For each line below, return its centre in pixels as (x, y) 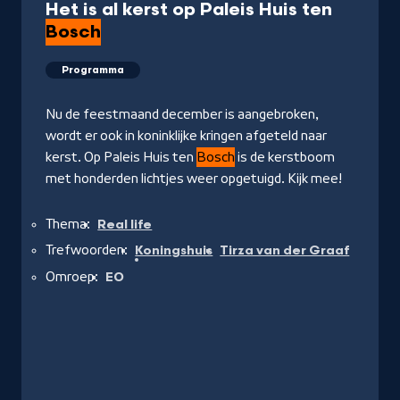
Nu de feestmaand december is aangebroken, (182, 115)
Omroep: (72, 276)
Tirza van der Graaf (285, 251)
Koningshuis (174, 251)
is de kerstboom (285, 158)
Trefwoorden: (87, 250)
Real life (125, 225)
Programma (93, 71)
